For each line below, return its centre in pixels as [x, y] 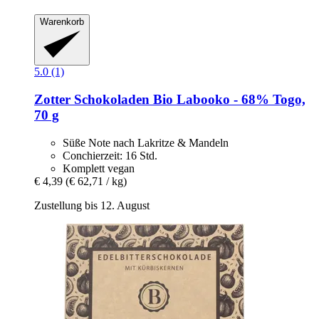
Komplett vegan [99, 168]
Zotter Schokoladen [92, 99]
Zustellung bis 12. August [92, 205]
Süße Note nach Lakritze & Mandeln [146, 142]
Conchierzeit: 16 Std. [110, 155]
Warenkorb [62, 21]
